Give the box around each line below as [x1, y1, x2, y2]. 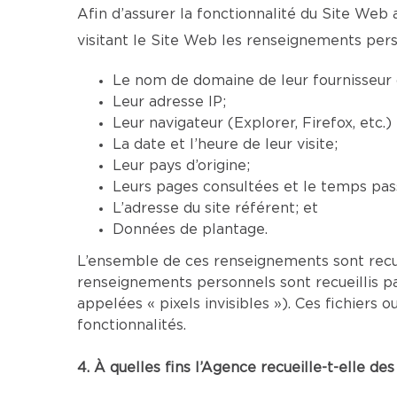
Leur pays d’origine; [113, 159, 250, 173]
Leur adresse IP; [113, 95, 226, 109]
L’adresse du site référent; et [113, 201, 318, 215]
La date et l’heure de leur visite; [113, 137, 338, 152]
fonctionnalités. [77, 318, 186, 332]
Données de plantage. [113, 222, 268, 237]
